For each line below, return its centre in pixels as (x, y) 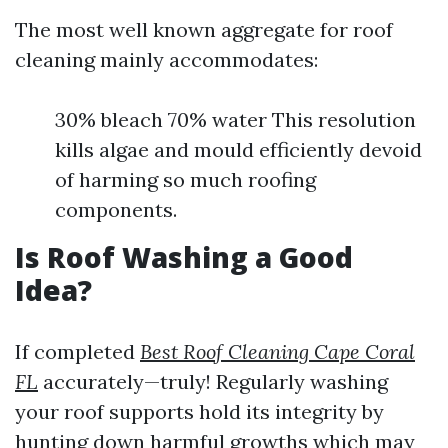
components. (116, 209)
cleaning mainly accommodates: (166, 59)
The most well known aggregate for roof (204, 29)
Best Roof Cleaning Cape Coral (277, 351)
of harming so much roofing (185, 179)
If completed (77, 351)
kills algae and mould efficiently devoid (238, 149)
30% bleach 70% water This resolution (235, 119)
